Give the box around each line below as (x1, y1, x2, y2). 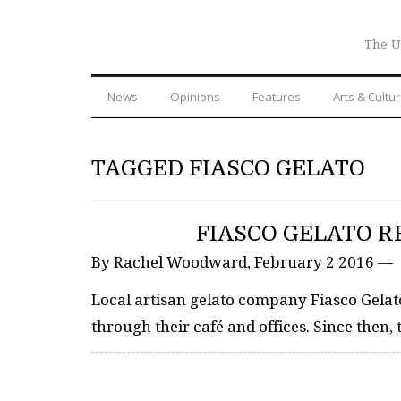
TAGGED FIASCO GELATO (91, 155, 365, 181)
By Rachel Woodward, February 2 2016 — (91, 252, 393, 271)
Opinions (170, 88, 220, 105)
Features (252, 88, 301, 105)
